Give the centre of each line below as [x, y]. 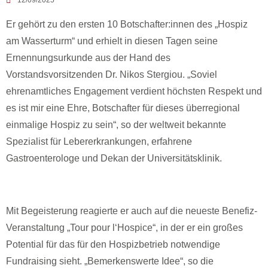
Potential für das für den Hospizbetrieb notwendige [113, 244]
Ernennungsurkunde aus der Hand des [88, 58]
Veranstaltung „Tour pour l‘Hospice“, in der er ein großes [124, 228]
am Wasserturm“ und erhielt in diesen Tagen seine [112, 41]
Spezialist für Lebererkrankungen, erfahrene [99, 141]
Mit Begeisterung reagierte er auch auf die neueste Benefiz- [132, 211]
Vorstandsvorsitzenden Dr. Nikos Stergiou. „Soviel [112, 74]
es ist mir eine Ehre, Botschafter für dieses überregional [123, 108]
